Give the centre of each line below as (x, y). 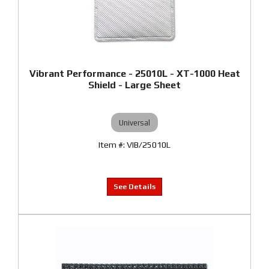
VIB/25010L (149, 145)
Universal (134, 122)
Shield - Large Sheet (134, 85)
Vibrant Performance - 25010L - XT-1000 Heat (134, 74)
